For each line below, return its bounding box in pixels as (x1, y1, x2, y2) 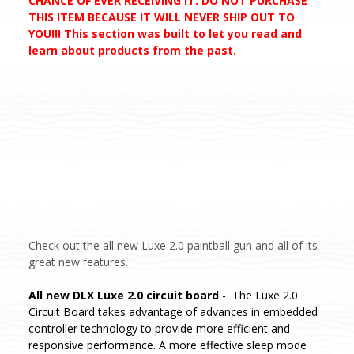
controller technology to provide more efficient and (28, 320, 290, 336)
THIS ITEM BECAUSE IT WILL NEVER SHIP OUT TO (28, 9, 295, 24)
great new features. (28, 254, 128, 269)
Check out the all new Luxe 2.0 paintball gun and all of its (28, 237, 318, 253)
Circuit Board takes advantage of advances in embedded (28, 303, 318, 319)
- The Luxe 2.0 (219, 287, 298, 303)
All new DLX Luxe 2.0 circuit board (28, 287, 219, 303)
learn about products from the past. (28, 42, 236, 58)
